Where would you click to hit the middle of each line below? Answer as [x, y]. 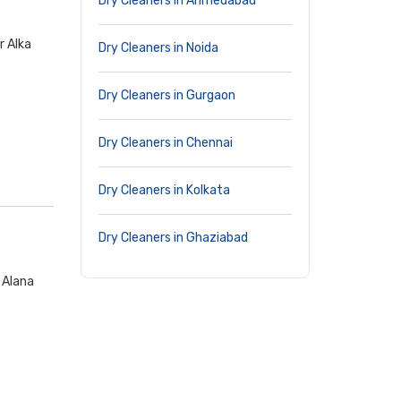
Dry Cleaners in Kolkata [164, 190]
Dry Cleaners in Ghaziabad [173, 238]
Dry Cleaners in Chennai [166, 143]
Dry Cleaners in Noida [158, 48]
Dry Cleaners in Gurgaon [167, 95]
